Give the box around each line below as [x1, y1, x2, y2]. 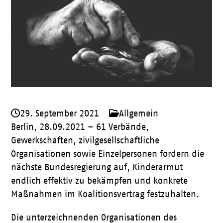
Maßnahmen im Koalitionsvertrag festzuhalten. [11, 189, 200, 199]
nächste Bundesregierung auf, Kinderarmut [11, 162, 183, 172]
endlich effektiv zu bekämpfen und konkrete [11, 176, 188, 186]
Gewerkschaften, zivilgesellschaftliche [11, 135, 160, 145]
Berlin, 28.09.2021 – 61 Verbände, [11, 122, 149, 132]
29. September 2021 [20, 109, 100, 118]
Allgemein [119, 109, 159, 118]
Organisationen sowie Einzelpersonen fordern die [11, 149, 205, 159]
